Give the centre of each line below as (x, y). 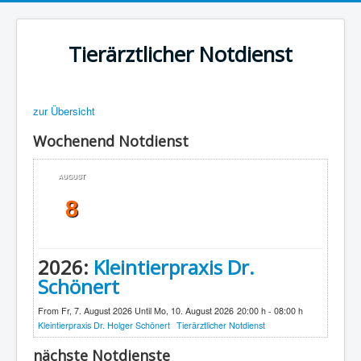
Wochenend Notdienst (111, 141)
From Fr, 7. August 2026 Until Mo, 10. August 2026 (136, 311)
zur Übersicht (64, 111)
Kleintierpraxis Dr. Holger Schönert (104, 325)
